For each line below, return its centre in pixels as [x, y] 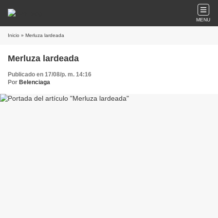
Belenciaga [35, 82]
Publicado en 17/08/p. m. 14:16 [50, 74]
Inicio [14, 35]
